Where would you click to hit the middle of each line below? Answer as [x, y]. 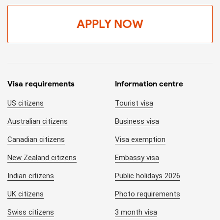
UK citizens [26, 194]
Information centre [149, 84]
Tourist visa [134, 103]
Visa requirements [41, 84]
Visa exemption [140, 140]
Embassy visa [137, 158]
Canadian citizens [36, 140]
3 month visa [136, 212]
